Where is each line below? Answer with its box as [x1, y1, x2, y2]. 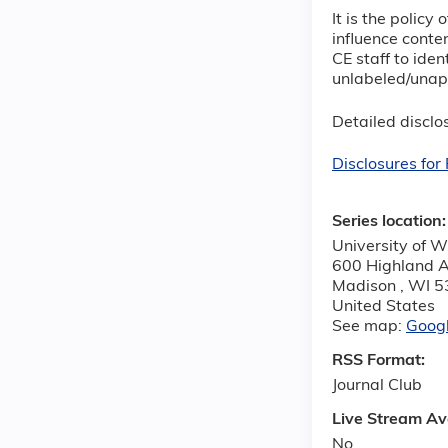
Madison [332, 278, 400, 295]
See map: [332, 318, 406, 335]
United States [332, 298, 435, 315]
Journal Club [332, 377, 422, 394]
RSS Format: [332, 352, 429, 369]
